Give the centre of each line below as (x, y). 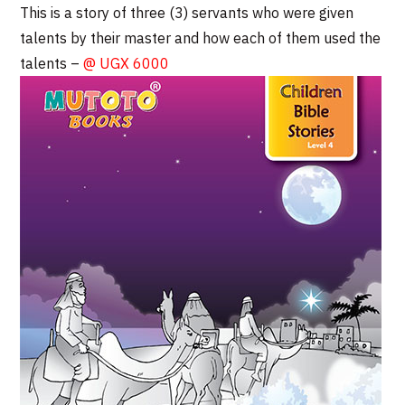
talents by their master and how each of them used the (201, 38)
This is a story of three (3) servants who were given (187, 12)
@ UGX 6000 (127, 63)
